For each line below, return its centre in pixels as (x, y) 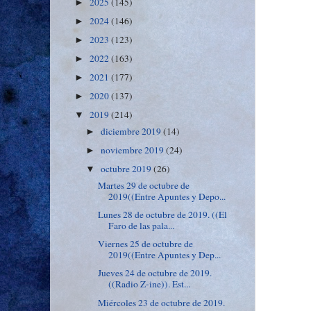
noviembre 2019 (134, 150)
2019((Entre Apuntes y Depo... (167, 196)
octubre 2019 (127, 169)
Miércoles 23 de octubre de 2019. (161, 302)
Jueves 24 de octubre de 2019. (154, 273)
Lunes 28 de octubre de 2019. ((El (162, 215)
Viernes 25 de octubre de (145, 244)
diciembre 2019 (132, 131)
